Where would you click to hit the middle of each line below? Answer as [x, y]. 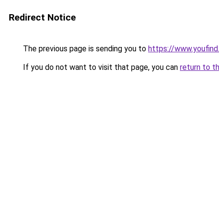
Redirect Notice [42, 17]
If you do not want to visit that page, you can [100, 67]
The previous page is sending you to [85, 49]
